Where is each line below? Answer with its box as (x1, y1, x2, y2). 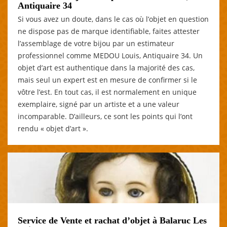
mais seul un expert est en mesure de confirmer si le (18, 74, 197, 85)
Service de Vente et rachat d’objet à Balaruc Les (18, 215, 207, 225)
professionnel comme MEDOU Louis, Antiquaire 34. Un (18, 50, 203, 60)
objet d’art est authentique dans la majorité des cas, (18, 62, 195, 72)
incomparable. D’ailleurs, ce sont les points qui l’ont (18, 111, 193, 121)
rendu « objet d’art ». (18, 123, 88, 133)
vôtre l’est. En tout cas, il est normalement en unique (18, 87, 197, 97)
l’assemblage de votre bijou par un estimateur (18, 38, 174, 48)
